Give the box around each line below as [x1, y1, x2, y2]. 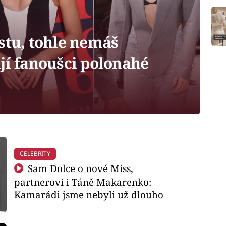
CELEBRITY [19, 149, 50, 158]
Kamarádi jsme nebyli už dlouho [14, 188, 163, 201]
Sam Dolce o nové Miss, [25, 161, 134, 175]
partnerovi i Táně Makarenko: [14, 175, 151, 188]
